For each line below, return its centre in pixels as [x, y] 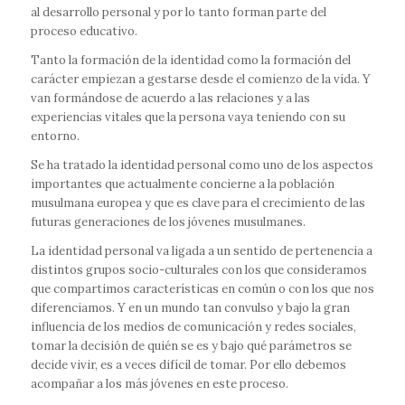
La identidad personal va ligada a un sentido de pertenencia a [201, 251]
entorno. [55, 137]
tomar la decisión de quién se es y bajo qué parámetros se [191, 346]
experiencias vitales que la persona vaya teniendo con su [188, 118]
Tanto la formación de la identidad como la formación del [190, 61]
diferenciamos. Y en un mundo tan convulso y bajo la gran [190, 308]
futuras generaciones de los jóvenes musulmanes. [168, 222]
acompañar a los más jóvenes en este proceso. [159, 384]
